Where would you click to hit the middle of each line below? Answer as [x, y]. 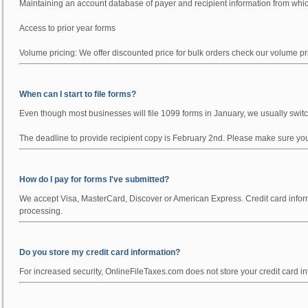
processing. [41, 211]
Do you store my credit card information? [100, 252]
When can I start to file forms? [78, 94]
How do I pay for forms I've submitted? [94, 179]
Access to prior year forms [67, 28]
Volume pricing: [49, 53]
